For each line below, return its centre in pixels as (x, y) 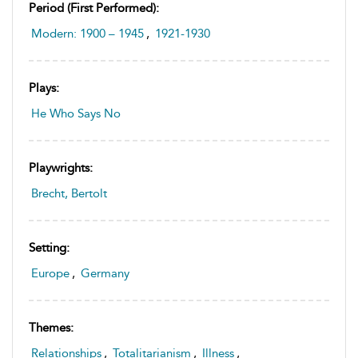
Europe (50, 273)
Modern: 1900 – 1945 (88, 33)
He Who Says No (76, 113)
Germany (105, 273)
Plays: (44, 88)
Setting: (49, 247)
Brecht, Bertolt (69, 193)
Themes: (51, 327)
